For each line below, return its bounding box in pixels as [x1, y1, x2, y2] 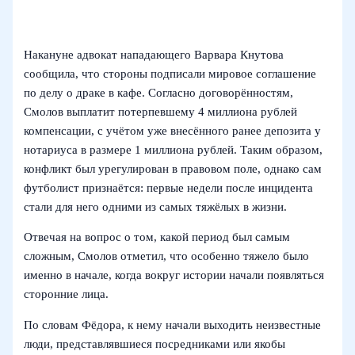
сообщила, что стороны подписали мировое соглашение [24, 67, 317, 80]
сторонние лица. [24, 288, 109, 301]
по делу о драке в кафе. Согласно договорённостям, [24, 86, 294, 99]
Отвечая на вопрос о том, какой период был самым [24, 231, 291, 244]
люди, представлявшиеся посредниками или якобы [24, 338, 286, 351]
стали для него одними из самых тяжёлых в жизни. [24, 200, 288, 213]
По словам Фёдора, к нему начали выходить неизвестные [24, 319, 322, 332]
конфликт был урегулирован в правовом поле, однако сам [24, 162, 323, 175]
